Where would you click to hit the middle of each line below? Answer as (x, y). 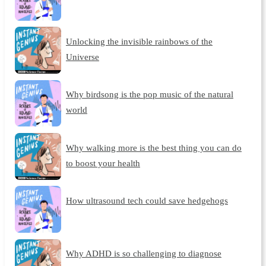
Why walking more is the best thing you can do (153, 147)
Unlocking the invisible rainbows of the (139, 41)
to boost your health (103, 163)
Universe (82, 56)
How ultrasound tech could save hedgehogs (147, 200)
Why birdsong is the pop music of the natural (149, 94)
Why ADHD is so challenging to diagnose (143, 254)
